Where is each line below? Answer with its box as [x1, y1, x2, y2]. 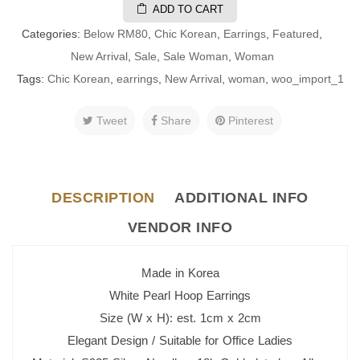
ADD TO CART [153, 3, 223, 15]
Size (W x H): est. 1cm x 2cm [99, 311, 261, 325]
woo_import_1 [271, 72, 344, 85]
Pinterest [224, 114, 273, 127]
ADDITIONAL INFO [174, 190, 309, 206]
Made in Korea [141, 266, 219, 280]
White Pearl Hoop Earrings [109, 288, 251, 302]
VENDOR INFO [127, 219, 233, 235]
